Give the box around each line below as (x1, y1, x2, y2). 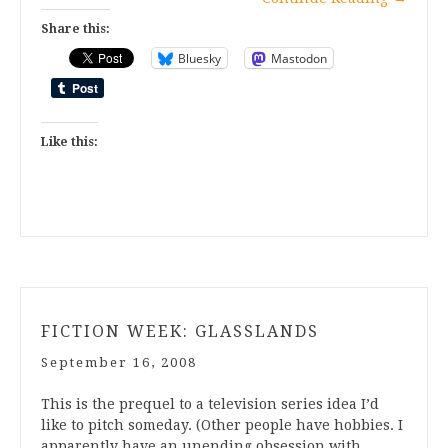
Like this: (41, 135, 98, 150)
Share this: (41, 22, 110, 37)
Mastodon (271, 49, 327, 67)
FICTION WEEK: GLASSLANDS (41, 322, 319, 342)
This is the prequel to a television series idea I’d (41, 396, 379, 413)
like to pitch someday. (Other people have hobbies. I (41, 417, 403, 434)
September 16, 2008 (41, 355, 197, 371)
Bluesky (178, 49, 221, 67)
